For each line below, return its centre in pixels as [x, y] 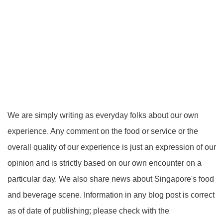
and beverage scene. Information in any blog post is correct [111, 195]
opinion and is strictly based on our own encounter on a [105, 163]
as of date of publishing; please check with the [88, 211]
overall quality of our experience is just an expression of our [112, 147]
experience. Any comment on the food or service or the [103, 131]
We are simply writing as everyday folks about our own [103, 115]
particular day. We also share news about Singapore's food [111, 179]
